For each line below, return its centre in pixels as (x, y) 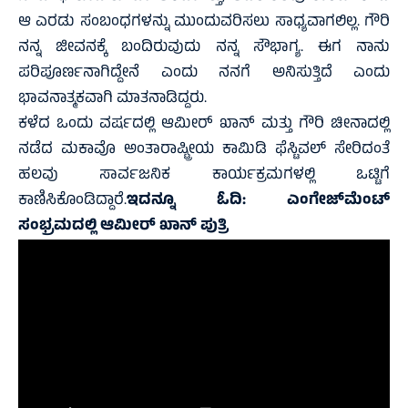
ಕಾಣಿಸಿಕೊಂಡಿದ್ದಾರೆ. (72, 202)
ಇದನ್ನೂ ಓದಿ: (207, 202)
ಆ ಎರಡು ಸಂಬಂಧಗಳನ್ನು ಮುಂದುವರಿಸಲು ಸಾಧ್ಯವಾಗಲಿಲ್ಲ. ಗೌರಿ (204, 23)
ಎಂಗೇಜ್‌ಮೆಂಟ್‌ (338, 202)
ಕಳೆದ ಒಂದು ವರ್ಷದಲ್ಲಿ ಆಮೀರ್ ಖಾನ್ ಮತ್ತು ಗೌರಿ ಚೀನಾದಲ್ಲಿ (204, 125)
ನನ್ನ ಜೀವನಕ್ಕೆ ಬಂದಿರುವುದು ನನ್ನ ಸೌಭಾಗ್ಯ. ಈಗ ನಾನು (204, 49)
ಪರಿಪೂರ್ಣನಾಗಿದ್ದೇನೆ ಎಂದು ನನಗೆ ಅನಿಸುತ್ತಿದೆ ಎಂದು (204, 74)
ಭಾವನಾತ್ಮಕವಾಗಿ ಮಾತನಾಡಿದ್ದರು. (112, 100)
